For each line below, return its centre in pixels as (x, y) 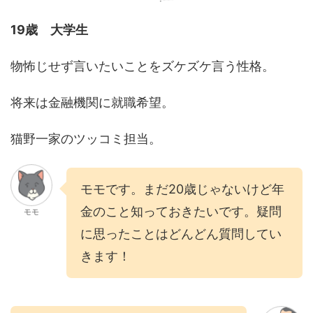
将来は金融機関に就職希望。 (92, 103)
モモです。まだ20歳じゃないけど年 (182, 189)
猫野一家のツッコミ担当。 (86, 139)
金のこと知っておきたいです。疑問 (181, 212)
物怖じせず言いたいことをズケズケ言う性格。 (143, 66)
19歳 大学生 (49, 30)
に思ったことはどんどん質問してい (181, 234)
